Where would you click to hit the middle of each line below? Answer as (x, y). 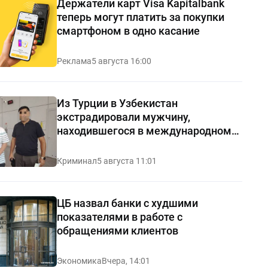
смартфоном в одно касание (128, 31)
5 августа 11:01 (127, 161)
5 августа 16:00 (121, 61)
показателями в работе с (119, 217)
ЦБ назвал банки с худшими (127, 203)
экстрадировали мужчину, (123, 117)
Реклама (74, 61)
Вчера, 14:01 (126, 261)
